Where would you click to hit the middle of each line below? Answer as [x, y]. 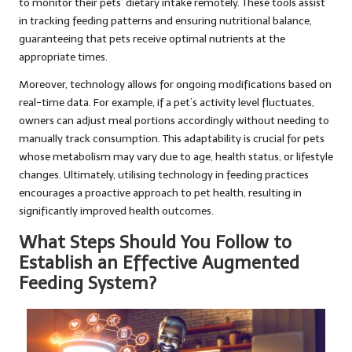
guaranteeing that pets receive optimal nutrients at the [152, 38]
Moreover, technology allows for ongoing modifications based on [175, 84]
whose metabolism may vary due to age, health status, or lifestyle [176, 156]
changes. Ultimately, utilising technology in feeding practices [164, 174]
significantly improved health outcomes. [116, 211]
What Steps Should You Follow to [155, 242]
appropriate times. [63, 57]
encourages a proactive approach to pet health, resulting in [160, 192]
